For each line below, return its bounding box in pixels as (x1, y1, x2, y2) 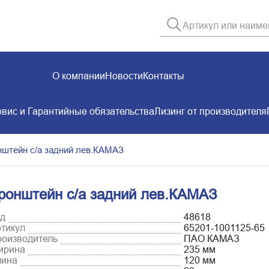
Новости (104, 70, 143, 81)
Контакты (142, 70, 184, 81)
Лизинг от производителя (154, 106, 267, 116)
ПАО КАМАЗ (184, 234, 240, 244)
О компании (52, 70, 105, 81)
